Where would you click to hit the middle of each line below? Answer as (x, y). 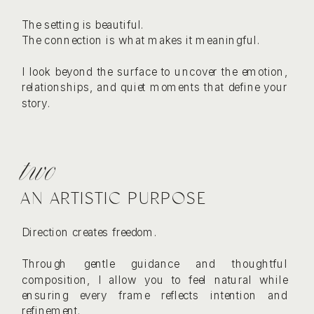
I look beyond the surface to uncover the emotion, (155, 71)
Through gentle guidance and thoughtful (155, 264)
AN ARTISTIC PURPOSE (113, 198)
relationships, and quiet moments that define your (155, 87)
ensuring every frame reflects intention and (155, 295)
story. (36, 103)
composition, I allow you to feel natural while (155, 279)
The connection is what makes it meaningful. (141, 40)
